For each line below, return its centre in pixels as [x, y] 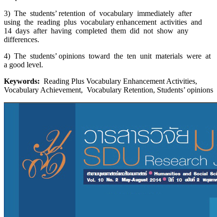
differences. [23, 40]
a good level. [23, 65]
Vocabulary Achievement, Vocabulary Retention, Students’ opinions [108, 90]
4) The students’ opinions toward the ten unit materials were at [107, 56]
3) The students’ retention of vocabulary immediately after [99, 14]
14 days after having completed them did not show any [96, 31]
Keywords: [22, 81]
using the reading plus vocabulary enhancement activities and [104, 22]
